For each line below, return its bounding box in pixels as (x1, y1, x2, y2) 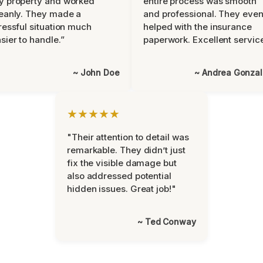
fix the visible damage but (67, 157, 177, 168)
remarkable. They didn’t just (67, 144, 186, 156)
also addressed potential (67, 170, 171, 181)
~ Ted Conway (137, 217, 196, 227)
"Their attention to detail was (67, 131, 189, 143)
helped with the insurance (143, 21, 252, 32)
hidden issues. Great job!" (67, 183, 176, 194)
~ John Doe (72, 68, 120, 77)
